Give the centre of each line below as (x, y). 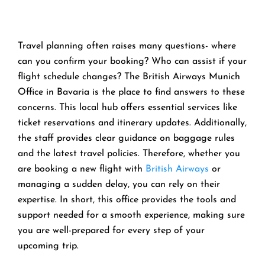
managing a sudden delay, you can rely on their (119, 184)
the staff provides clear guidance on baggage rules (126, 138)
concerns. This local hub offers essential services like (127, 107)
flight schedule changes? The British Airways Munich (129, 77)
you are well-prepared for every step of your (111, 230)
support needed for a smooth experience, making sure (131, 215)
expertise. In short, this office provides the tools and (127, 200)
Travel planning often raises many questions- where (127, 46)
